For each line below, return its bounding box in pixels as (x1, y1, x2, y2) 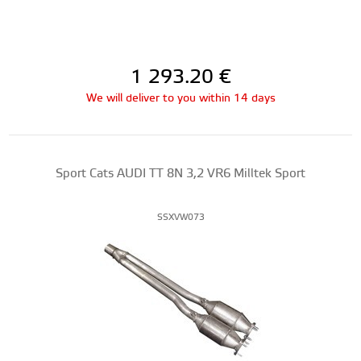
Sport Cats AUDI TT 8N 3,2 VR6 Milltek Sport (56, 166, 305, 181)
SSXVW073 (156, 212, 205, 223)
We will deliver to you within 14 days (85, 91, 276, 106)
